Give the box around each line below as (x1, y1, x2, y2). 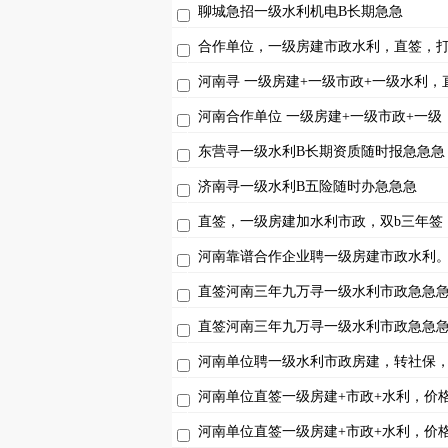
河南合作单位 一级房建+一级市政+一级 (198, 109, 442, 124)
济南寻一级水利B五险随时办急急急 (198, 179, 417, 194)
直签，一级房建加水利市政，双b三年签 (198, 214, 443, 229)
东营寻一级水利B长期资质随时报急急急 (198, 144, 445, 159)
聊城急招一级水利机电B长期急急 (198, 4, 403, 19)
